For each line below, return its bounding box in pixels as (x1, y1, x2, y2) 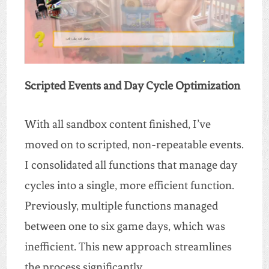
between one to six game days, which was (24, 219, 225, 234)
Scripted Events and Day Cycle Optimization (24, 79, 240, 93)
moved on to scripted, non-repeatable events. (24, 138, 244, 152)
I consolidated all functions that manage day (24, 158, 237, 172)
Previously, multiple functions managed (24, 199, 218, 213)
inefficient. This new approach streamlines (24, 240, 232, 254)
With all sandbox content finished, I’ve (24, 117, 211, 131)
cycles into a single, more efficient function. (24, 178, 234, 193)
